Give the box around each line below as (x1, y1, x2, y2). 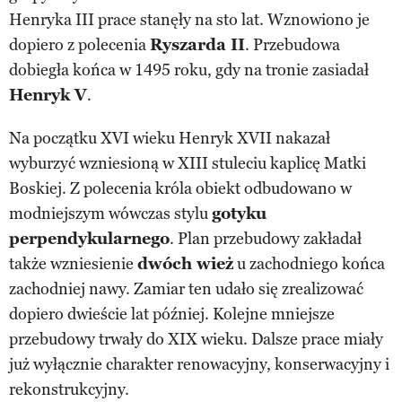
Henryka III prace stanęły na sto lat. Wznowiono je (9, 9, 370, 30)
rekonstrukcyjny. (9, 379, 129, 399)
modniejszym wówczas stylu (9, 203, 212, 223)
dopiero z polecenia (9, 34, 150, 55)
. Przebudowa (245, 34, 340, 55)
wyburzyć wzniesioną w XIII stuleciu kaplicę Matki (9, 153, 366, 173)
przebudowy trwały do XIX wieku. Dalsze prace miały (9, 328, 383, 349)
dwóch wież (137, 253, 233, 274)
